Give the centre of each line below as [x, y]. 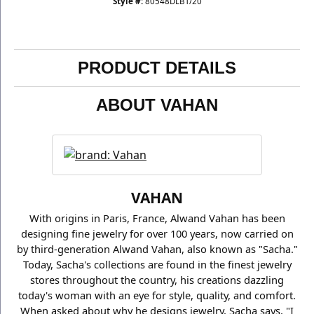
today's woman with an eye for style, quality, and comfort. [157, 295]
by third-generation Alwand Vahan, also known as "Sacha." [157, 249]
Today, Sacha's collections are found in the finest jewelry [157, 265]
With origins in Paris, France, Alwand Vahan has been [157, 218]
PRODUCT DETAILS [157, 68]
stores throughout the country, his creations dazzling [157, 280]
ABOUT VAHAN [157, 105]
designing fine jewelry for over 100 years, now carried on [157, 234]
